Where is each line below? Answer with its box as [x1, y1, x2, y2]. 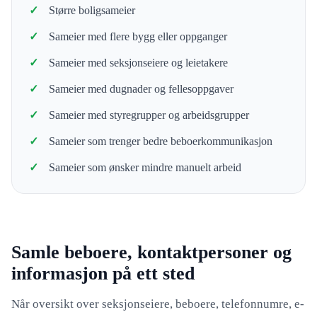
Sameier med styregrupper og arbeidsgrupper [49, 109, 249, 121]
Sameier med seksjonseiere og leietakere [49, 57, 228, 69]
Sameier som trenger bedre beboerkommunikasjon [49, 135, 272, 147]
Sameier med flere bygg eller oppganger [49, 30, 227, 42]
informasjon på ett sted [11, 263, 195, 284]
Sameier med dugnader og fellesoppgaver [49, 83, 234, 95]
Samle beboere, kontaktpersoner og [11, 242, 292, 263]
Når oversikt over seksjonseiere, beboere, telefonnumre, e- [11, 297, 304, 311]
